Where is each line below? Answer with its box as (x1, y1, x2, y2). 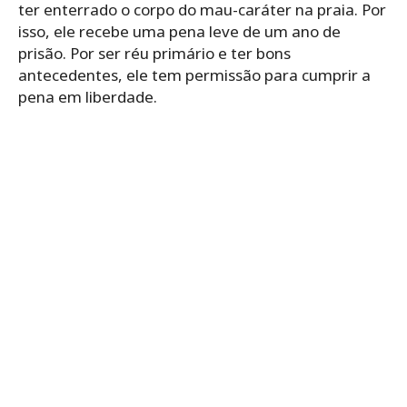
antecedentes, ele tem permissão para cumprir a (18, 64, 371, 85)
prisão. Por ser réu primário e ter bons (18, 42, 291, 64)
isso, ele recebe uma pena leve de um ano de (18, 20, 341, 42)
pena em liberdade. (18, 85, 157, 107)
